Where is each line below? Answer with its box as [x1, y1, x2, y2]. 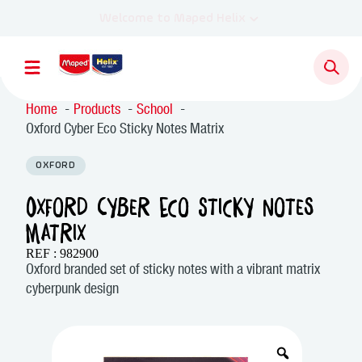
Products [74, 103, 120, 118]
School [137, 103, 173, 118]
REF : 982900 [26, 246, 99, 260]
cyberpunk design [26, 283, 119, 297]
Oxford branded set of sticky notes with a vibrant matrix [26, 263, 320, 278]
